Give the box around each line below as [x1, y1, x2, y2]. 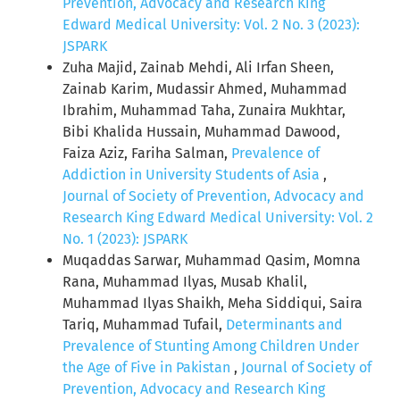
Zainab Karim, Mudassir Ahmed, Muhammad [62, 80, 347, 98]
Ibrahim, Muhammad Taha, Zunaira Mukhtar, [62, 102, 346, 120]
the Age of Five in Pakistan [62, 359, 234, 377]
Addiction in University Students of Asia [62, 166, 323, 184]
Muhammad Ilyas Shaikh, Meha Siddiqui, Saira [62, 295, 362, 312]
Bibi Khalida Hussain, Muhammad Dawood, [62, 123, 340, 141]
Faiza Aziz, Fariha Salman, [62, 145, 231, 162]
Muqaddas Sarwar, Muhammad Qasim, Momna [62, 252, 361, 270]
